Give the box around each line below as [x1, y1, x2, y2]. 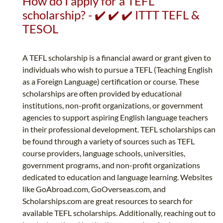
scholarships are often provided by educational [22, 89, 182, 99]
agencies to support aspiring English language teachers [22, 112, 208, 122]
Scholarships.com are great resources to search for [22, 196, 193, 206]
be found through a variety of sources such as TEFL [22, 136, 195, 146]
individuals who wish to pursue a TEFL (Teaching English [22, 65, 213, 75]
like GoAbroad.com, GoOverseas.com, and [22, 184, 166, 194]
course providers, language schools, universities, [22, 148, 185, 158]
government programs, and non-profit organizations [22, 160, 200, 170]
